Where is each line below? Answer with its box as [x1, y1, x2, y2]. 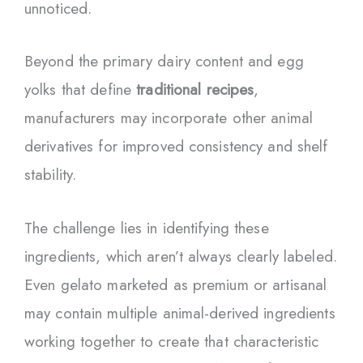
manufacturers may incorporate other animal [24, 107, 314, 130]
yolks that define [24, 79, 137, 101]
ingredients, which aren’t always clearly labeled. [24, 245, 337, 267]
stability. [24, 164, 77, 186]
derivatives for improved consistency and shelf [24, 135, 328, 158]
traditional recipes [136, 79, 254, 101]
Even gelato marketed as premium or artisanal [24, 273, 327, 296]
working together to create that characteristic [24, 330, 319, 352]
